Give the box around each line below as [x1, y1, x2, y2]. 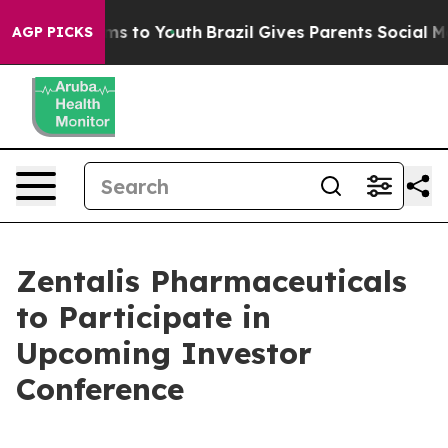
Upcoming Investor [16, 334, 312, 372]
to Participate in [16, 298, 271, 336]
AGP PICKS [12, 23, 93, 41]
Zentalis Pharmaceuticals [16, 262, 407, 300]
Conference [16, 370, 184, 408]
